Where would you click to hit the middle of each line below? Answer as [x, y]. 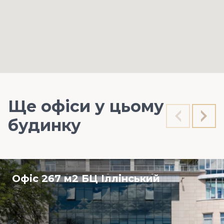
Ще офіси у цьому [86, 106]
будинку [44, 125]
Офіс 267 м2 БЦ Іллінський [86, 178]
